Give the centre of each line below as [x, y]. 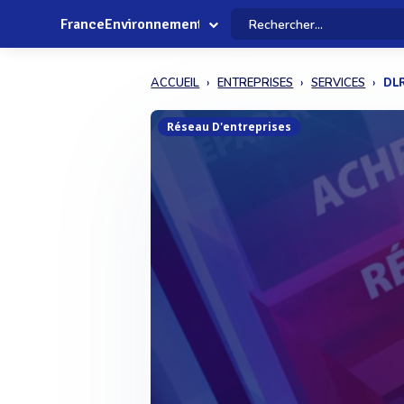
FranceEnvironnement [132, 24]
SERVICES [339, 83]
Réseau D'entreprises [230, 127]
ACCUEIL [175, 83]
